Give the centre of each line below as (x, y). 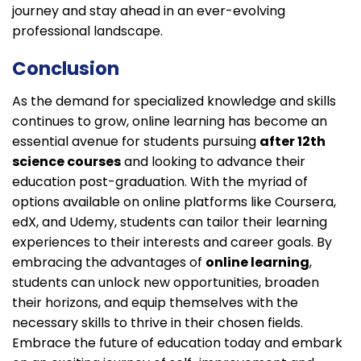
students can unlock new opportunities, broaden (166, 282)
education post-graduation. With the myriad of (160, 181)
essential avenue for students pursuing (136, 141)
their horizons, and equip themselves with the (155, 302)
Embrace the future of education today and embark (177, 342)
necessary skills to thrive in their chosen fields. (158, 322)
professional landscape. (87, 31)
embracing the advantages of (109, 262)
